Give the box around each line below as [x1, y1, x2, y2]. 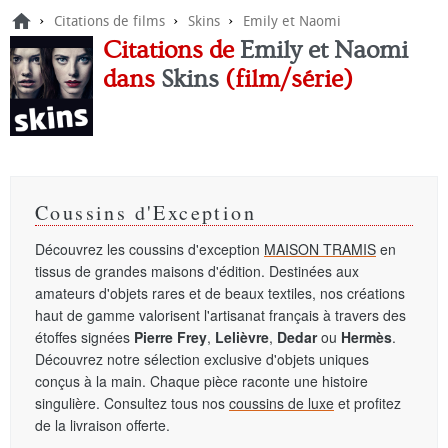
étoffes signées [35, 327, 134, 347]
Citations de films [54, 13, 165, 30]
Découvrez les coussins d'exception [35, 239, 264, 259]
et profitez [334, 393, 401, 413]
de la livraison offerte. [35, 415, 170, 435]
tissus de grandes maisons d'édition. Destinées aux [35, 261, 359, 281]
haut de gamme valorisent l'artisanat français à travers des [35, 305, 406, 325]
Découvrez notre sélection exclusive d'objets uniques [35, 349, 369, 369]
